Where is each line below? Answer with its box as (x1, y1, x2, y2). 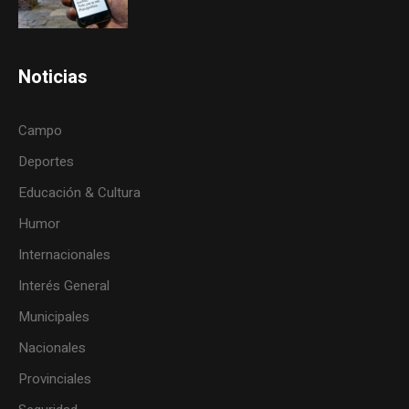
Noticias (18, 63, 89, 90)
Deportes (18, 151, 75, 172)
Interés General (18, 275, 110, 296)
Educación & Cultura (18, 182, 142, 203)
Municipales (18, 306, 90, 327)
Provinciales (18, 368, 92, 389)
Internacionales (18, 244, 111, 265)
